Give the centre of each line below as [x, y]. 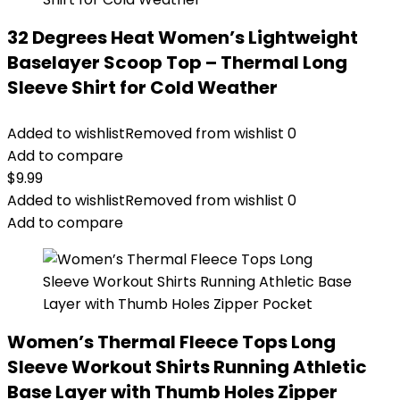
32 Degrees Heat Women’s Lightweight [183, 37]
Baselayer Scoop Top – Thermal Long [177, 62]
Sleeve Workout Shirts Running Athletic [187, 367]
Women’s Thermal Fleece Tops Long [171, 342]
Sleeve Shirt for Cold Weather [142, 87]
